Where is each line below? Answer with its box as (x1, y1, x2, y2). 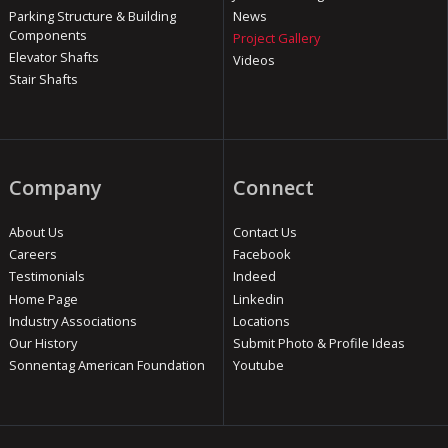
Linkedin (232, 289, 284, 308)
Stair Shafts (8, 70, 78, 89)
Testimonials (8, 267, 85, 286)
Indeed (232, 267, 276, 286)
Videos (232, 51, 275, 70)
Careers (8, 245, 57, 264)
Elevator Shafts (8, 48, 99, 67)
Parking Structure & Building (8, 6, 176, 25)
